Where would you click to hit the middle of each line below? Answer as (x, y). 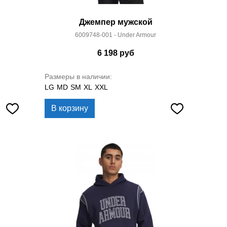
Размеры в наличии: (78, 77)
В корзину (70, 108)
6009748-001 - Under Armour (116, 35)
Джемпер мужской (116, 22)
